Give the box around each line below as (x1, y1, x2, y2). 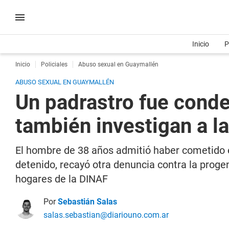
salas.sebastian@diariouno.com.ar (43, 210, 169, 220)
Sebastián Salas (58, 197, 117, 207)
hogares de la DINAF (15, 173, 108, 185)
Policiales (41, 61, 67, 68)
